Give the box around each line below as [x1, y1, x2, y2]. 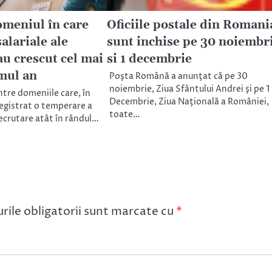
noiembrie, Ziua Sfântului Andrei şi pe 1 [109, 83, 270, 95]
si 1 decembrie [106, 51, 192, 67]
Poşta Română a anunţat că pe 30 [109, 70, 248, 83]
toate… [109, 108, 140, 121]
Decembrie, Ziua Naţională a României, [109, 95, 269, 108]
